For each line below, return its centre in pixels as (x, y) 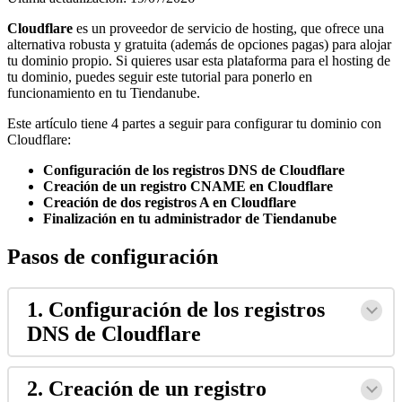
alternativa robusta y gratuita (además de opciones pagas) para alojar (199, 45)
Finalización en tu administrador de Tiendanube (190, 219)
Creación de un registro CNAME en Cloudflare (188, 187)
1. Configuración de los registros (176, 309)
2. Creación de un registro (147, 388)
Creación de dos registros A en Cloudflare (170, 203)
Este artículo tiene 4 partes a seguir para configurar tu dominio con (194, 124)
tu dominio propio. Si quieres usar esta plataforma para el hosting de (199, 61)
